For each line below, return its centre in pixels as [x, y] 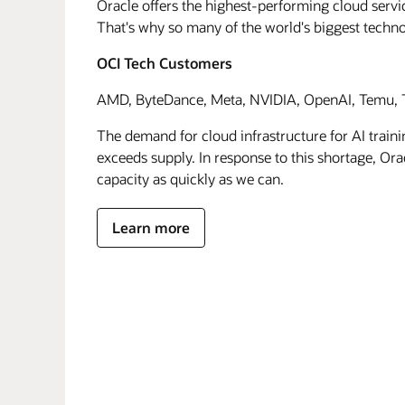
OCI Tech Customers [165, 63]
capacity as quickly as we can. [190, 179]
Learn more [151, 227]
